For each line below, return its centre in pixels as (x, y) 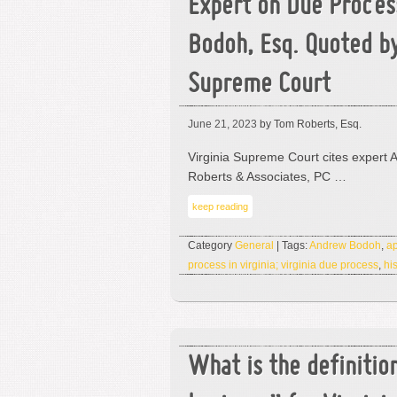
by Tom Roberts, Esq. (309, 124)
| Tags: (292, 245)
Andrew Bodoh (345, 245)
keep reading (220, 206)
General (254, 245)
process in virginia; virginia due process (283, 265)
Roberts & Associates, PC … (267, 176)
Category (211, 245)
